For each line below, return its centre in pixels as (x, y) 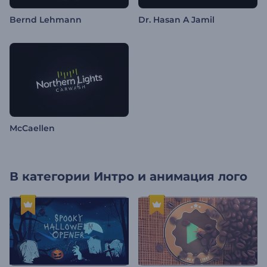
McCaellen (32, 128)
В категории (50, 177)
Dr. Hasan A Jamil (176, 20)
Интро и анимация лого (170, 177)
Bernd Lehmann (46, 20)
